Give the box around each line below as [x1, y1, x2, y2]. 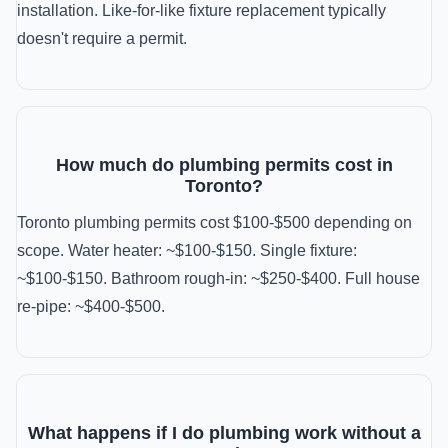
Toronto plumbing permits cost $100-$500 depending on [17, 214, 412, 231]
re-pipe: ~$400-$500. [17, 298, 165, 315]
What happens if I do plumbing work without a [27, 423, 421, 443]
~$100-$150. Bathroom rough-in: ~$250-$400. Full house [17, 270, 420, 287]
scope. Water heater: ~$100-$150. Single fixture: [17, 242, 357, 259]
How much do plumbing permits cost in [55, 155, 393, 175]
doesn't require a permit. [17, 30, 187, 47]
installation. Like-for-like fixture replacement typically [17, 2, 386, 19]
